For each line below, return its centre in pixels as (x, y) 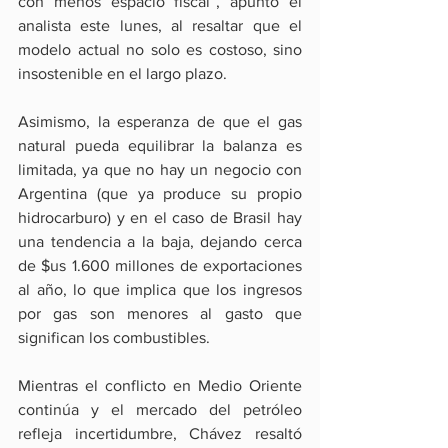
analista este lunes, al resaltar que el (160, 26)
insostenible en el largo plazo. (122, 74)
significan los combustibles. (114, 338)
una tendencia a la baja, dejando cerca (160, 242)
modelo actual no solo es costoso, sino (160, 50)
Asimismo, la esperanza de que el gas (160, 122)
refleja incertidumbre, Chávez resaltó (160, 434)
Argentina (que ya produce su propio (160, 194)
